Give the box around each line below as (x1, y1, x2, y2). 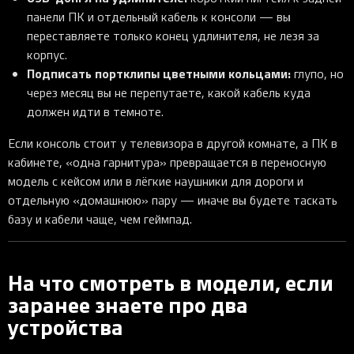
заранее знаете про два (8, 288, 248, 321)
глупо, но (291, 64, 344, 82)
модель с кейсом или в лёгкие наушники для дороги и (8, 171, 303, 190)
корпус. (27, 45, 67, 63)
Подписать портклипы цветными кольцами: (27, 63, 291, 82)
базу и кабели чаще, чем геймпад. (8, 209, 192, 228)
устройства (8, 311, 123, 343)
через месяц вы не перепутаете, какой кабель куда (27, 83, 311, 101)
